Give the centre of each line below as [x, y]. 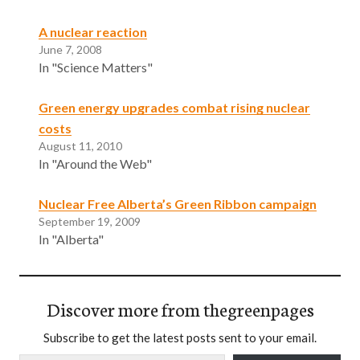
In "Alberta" [71, 239]
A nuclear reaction [93, 31]
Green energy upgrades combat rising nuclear [174, 107]
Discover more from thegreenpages [180, 308]
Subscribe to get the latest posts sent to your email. [180, 337]
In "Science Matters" [96, 67]
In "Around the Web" [95, 163]
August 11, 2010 [80, 145]
